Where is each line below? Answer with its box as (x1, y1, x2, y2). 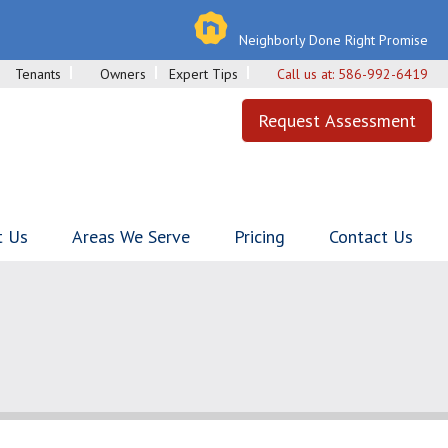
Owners (100, 65, 146, 83)
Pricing (234, 225, 285, 248)
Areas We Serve (72, 225, 190, 248)
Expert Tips (169, 65, 238, 83)
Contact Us (329, 225, 413, 248)
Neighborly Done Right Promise (239, 31, 428, 49)
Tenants (15, 65, 61, 83)
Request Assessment (258, 109, 416, 132)
